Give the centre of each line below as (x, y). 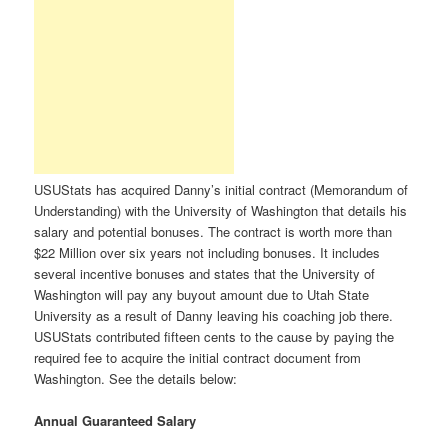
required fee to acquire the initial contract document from (198, 357)
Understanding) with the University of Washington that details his (221, 210)
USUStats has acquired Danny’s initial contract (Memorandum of (221, 189)
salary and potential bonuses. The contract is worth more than (213, 231)
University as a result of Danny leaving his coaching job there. (214, 315)
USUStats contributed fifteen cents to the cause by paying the (214, 336)
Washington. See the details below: (136, 378)
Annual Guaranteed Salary (115, 421)
